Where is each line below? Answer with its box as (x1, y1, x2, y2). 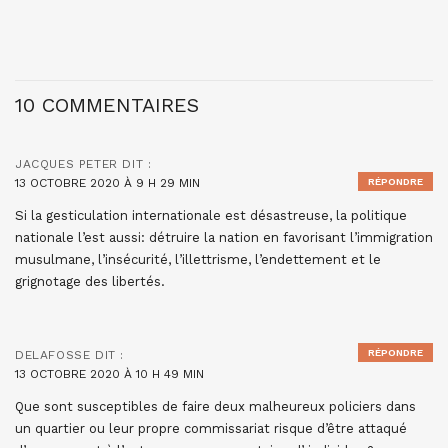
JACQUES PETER (15, 157, 118, 172)
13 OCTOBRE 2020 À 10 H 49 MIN (15, 367, 204, 382)
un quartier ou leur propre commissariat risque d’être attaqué (15, 421, 407, 437)
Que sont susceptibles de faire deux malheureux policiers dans (15, 399, 416, 415)
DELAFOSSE (15, 348, 91, 363)
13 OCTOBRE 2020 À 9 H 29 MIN (15, 176, 200, 191)
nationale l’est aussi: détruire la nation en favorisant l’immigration (15, 230, 433, 246)
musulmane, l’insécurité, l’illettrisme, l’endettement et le (15, 252, 381, 268)
